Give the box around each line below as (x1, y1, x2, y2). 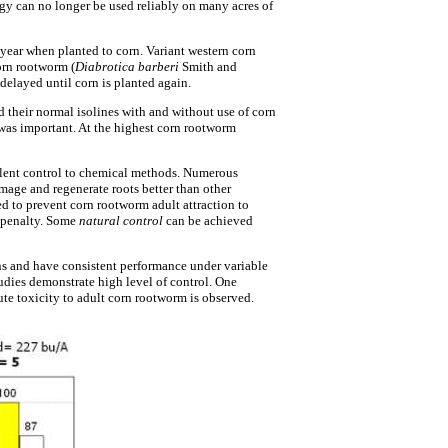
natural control (79, 213, 163, 228)
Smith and (179, 59, 237, 74)
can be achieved (163, 213, 253, 228)
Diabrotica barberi (75, 59, 179, 74)
